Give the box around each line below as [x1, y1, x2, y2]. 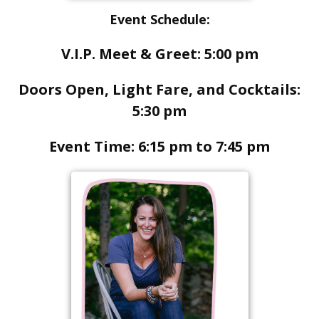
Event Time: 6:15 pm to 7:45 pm [49, 136, 270, 156]
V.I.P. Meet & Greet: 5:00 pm [61, 43, 258, 63]
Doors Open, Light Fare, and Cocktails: [19, 79, 300, 99]
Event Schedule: [109, 10, 210, 28]
